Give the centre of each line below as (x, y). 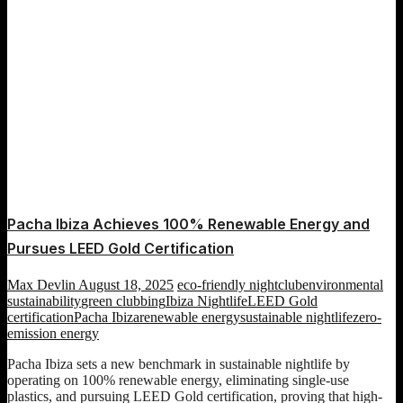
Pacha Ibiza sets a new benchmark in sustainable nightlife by (179, 363)
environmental (343, 284)
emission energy (53, 333)
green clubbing (123, 300)
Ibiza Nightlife (206, 300)
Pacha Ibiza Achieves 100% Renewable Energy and (188, 224)
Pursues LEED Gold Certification (121, 248)
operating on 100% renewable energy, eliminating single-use (178, 380)
